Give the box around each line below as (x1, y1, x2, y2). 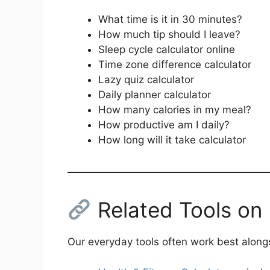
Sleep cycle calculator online (98, 43, 235, 55)
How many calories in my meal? (98, 104, 251, 116)
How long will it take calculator (98, 134, 246, 146)
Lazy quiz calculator (98, 74, 194, 86)
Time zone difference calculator (98, 58, 251, 71)
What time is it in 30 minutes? (98, 13, 242, 25)
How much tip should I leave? (98, 28, 240, 40)
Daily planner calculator (98, 89, 211, 101)
